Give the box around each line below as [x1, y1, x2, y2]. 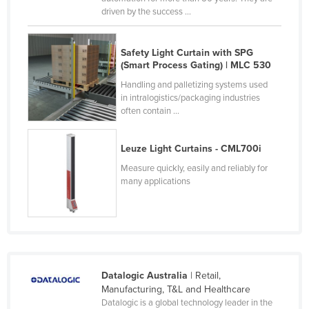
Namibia [43, 141, 79, 154]
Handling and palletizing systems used [121, 79, 268, 90]
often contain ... [121, 105, 180, 117]
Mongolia [43, 53, 83, 66]
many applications [121, 175, 191, 187]
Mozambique [43, 119, 99, 132]
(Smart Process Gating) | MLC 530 [121, 59, 272, 71]
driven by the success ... [101, 6, 191, 17]
